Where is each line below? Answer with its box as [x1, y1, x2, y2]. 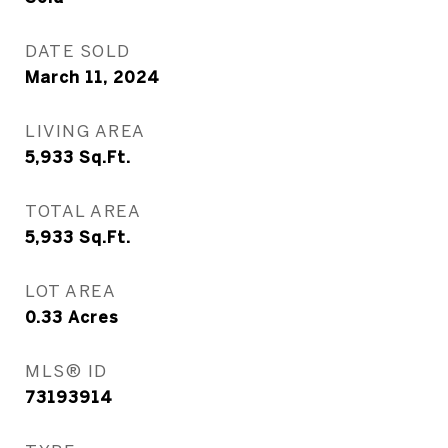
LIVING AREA [25, 121, 146, 140]
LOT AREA [25, 281, 116, 300]
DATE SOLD [25, 41, 131, 60]
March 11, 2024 [25, 68, 160, 86]
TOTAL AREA [25, 201, 141, 220]
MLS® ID [25, 361, 108, 380]
